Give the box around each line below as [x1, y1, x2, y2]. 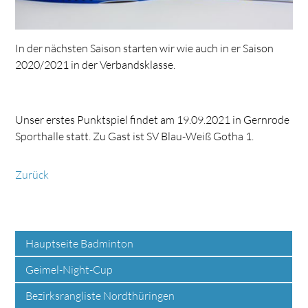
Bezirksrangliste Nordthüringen [25, 289, 175, 303]
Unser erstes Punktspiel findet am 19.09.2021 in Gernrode [15, 113, 290, 127]
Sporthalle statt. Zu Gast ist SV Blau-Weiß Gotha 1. [15, 129, 254, 144]
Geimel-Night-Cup [25, 263, 113, 277]
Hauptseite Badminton [25, 236, 134, 251]
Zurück [15, 168, 49, 182]
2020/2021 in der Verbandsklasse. [15, 58, 176, 72]
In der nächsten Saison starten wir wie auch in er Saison [15, 41, 274, 56]
